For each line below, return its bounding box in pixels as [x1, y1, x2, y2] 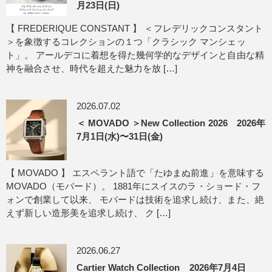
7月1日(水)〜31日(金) [76, 131, 163, 141]
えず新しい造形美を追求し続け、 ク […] [6, 208, 171, 218]
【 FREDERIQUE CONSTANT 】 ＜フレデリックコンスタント [6, 23, 263, 33]
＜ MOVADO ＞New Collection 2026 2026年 [76, 118, 265, 128]
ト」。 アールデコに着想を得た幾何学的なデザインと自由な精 [6, 50, 264, 60]
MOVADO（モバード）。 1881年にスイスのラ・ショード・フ [6, 181, 260, 191]
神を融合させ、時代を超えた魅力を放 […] [6, 63, 178, 73]
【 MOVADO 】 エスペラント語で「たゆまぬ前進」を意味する [6, 168, 264, 178]
